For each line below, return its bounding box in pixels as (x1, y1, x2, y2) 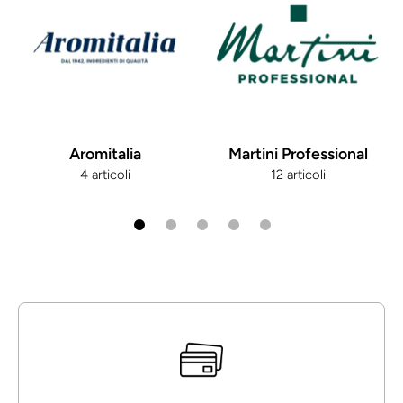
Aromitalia (69, 144, 141, 163)
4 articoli (80, 166, 130, 183)
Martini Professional (228, 144, 368, 163)
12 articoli (270, 166, 326, 183)
